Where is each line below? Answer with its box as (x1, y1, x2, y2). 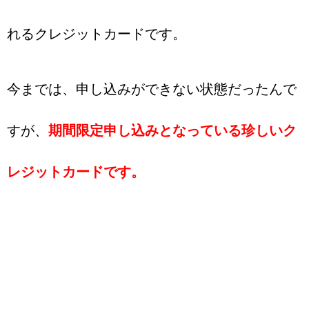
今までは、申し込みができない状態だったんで (7, 81, 297, 97)
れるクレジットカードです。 (7, 26, 186, 42)
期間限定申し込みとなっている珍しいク (48, 123, 297, 139)
